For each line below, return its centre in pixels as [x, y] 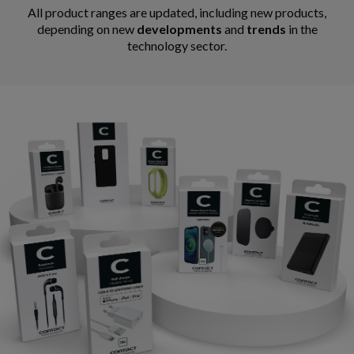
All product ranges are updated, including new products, [177, 12]
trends [266, 28]
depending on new [87, 28]
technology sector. [177, 45]
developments [179, 28]
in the [301, 28]
